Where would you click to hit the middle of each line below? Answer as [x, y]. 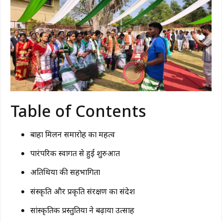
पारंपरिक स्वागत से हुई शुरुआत [75, 153]
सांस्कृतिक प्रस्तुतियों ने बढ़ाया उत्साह [82, 210]
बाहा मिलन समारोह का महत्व [73, 134]
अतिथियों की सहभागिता [65, 172]
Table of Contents [78, 111]
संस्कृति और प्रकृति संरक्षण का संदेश [83, 191]
